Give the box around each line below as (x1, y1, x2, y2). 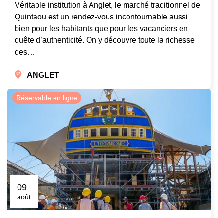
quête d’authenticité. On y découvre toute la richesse (15, 36, 195, 45)
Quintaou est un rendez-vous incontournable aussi (15, 13, 188, 21)
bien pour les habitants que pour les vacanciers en (15, 24, 188, 33)
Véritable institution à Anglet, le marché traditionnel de (15, 1, 200, 10)
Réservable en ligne (16, 94, 77, 102)
